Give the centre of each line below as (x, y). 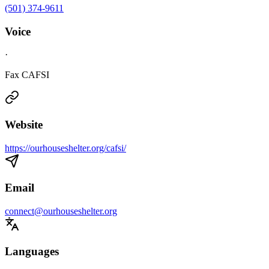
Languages (32, 251)
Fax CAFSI (27, 75)
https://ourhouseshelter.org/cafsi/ (65, 148)
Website (24, 125)
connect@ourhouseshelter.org (61, 211)
